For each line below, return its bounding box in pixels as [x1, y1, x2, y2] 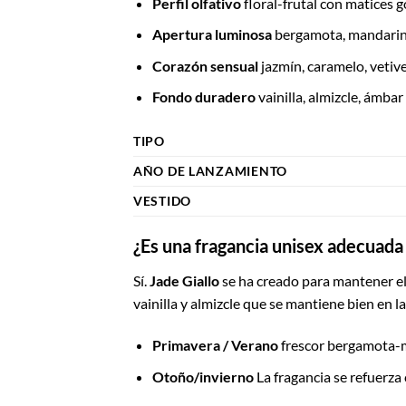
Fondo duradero [151, 88, 256, 106]
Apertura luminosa [151, 25, 272, 43]
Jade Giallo [150, 272, 219, 290]
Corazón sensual [151, 56, 258, 74]
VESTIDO [133, 193, 192, 209]
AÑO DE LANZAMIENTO [133, 163, 287, 179]
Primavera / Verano [151, 335, 278, 353]
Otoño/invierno [151, 367, 254, 385]
